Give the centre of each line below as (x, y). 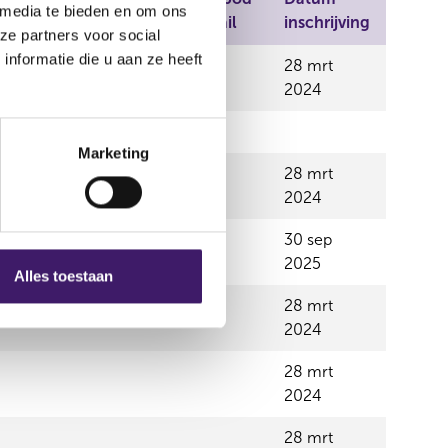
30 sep (308, 239)
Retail (215, 22)
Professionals (111, 22)
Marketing (113, 153)
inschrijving (327, 22)
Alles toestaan (63, 276)
